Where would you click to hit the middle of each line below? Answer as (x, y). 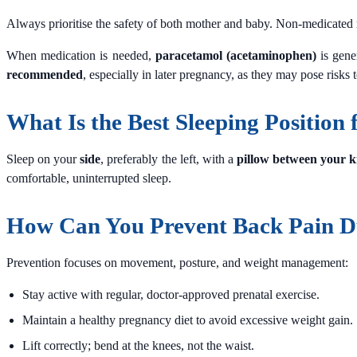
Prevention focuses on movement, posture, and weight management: (177, 262)
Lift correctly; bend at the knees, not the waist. (138, 345)
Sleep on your (43, 159)
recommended (45, 74)
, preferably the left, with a (169, 159)
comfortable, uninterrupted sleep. (89, 178)
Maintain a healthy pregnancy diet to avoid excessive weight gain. (188, 320)
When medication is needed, (81, 55)
